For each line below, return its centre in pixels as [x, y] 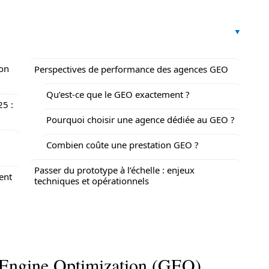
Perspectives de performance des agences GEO [131, 69]
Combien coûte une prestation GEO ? [122, 145]
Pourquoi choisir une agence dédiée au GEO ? [141, 119]
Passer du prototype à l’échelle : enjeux [114, 170]
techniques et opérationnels [92, 181]
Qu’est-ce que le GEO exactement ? [118, 94]
